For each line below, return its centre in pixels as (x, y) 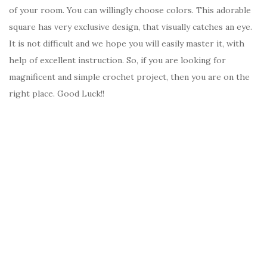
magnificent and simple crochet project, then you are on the (129, 77)
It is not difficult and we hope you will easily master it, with (127, 44)
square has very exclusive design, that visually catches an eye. (131, 27)
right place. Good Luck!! (57, 94)
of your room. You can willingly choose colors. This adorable (130, 10)
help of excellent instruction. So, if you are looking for (117, 60)
